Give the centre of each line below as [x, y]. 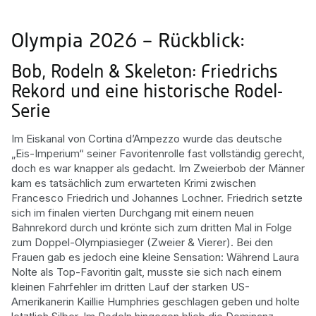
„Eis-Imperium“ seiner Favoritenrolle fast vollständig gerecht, [158, 153]
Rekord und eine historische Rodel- [147, 93]
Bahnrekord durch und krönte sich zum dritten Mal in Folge [152, 227]
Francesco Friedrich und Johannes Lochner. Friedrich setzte [157, 197]
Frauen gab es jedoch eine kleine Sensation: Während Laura [155, 257]
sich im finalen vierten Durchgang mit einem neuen [133, 212]
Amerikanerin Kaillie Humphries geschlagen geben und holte [156, 301]
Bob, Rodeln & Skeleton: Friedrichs [145, 73]
